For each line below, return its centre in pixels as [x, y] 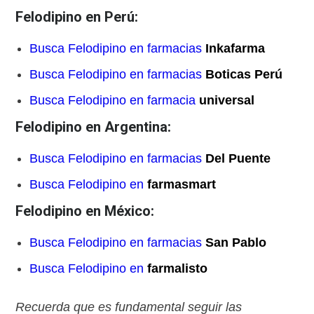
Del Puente [238, 159]
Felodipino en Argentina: [94, 127]
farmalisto [178, 269]
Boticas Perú [244, 75]
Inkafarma [235, 49]
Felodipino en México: [85, 211]
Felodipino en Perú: [77, 17]
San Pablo [236, 243]
